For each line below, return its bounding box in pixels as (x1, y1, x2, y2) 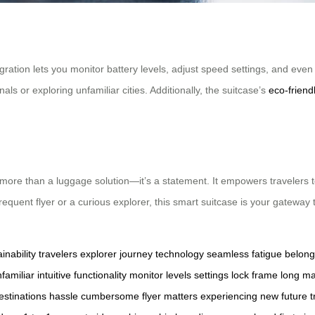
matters (164, 290, 198, 302)
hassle (49, 290, 78, 302)
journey (120, 247, 153, 259)
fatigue (252, 247, 282, 259)
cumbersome (81, 290, 139, 302)
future (281, 290, 307, 302)
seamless (207, 247, 249, 259)
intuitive (37, 269, 71, 281)
